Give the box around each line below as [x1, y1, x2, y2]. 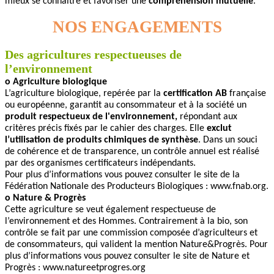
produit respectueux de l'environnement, [5, 111, 180, 122]
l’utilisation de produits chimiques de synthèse [5, 135, 198, 145]
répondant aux [180, 111, 237, 122]
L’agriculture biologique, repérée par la [5, 88, 163, 98]
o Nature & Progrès [5, 193, 86, 203]
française [229, 88, 266, 98]
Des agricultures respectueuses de [5, 47, 182, 61]
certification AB [163, 88, 229, 98]
